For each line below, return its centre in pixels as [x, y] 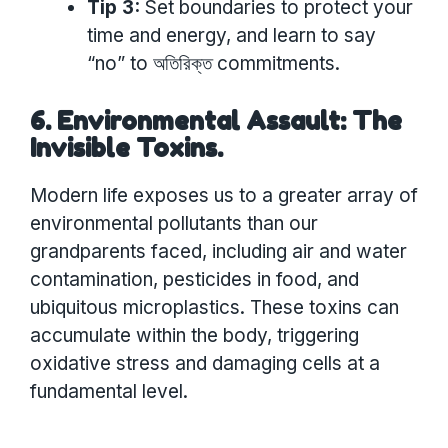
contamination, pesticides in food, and [194, 280]
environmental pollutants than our [174, 224]
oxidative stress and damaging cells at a [205, 364]
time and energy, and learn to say [231, 35]
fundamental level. [109, 392]
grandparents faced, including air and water [218, 252]
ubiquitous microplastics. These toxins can [214, 308]
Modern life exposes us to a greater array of [224, 196]
